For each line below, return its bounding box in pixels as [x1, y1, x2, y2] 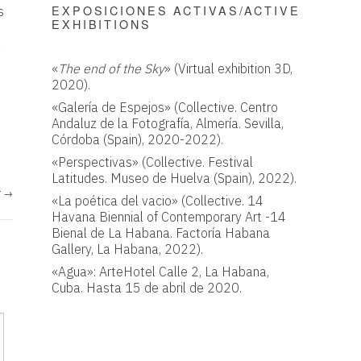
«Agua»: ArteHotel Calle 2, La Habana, [52, 263, 269, 280]
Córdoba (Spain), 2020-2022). [52, 131, 223, 147]
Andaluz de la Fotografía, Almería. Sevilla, [52, 114, 284, 131]
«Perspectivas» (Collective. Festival [52, 153, 253, 170]
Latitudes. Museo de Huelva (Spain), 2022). [52, 169, 297, 186]
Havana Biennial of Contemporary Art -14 [52, 208, 286, 225]
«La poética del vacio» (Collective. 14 [52, 192, 263, 209]
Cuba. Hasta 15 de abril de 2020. [52, 279, 242, 296]
